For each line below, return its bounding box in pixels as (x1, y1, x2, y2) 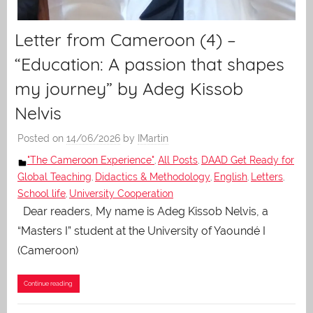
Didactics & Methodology (95, 171, 210, 183)
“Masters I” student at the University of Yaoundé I (17, 224, 265, 238)
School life (17, 188, 66, 200)
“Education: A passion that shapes (15, 53, 284, 75)
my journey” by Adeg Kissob (15, 78, 243, 100)
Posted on (17, 133, 66, 145)
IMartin (138, 133, 168, 145)
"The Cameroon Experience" (27, 154, 154, 166)
